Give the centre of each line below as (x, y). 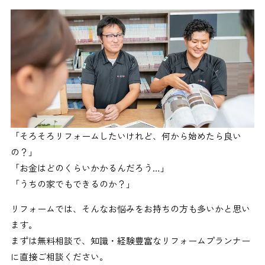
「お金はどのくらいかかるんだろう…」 (90, 167)
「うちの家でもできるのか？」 (72, 183)
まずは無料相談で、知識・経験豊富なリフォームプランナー (130, 240)
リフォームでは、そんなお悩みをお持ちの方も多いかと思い (130, 208)
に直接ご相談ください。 (59, 256)
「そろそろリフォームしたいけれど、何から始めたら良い (126, 135)
